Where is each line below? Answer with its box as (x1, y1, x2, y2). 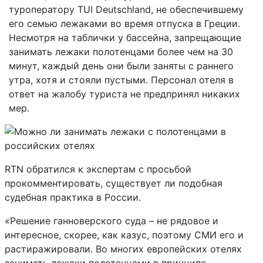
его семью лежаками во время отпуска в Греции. (9, 18, 240, 29)
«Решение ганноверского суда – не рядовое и (5, 215, 218, 227)
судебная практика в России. (5, 191, 141, 203)
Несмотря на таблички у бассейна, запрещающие (9, 32, 241, 43)
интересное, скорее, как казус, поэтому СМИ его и (5, 229, 244, 241)
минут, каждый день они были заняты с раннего (9, 60, 234, 72)
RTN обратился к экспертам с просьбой (5, 163, 191, 175)
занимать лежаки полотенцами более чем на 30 (9, 46, 233, 58)
